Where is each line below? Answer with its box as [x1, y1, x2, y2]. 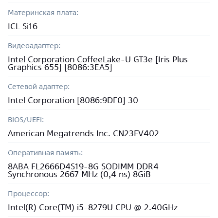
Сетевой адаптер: [8, 82, 70, 91]
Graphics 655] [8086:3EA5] [8, 62, 112, 72]
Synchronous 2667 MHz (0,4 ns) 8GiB [8, 169, 151, 179]
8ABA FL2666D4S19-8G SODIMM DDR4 [8, 162, 159, 171]
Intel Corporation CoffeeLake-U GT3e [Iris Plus [8, 54, 188, 64]
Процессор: [8, 189, 49, 198]
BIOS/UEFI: [8, 115, 44, 124]
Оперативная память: [8, 148, 83, 157]
